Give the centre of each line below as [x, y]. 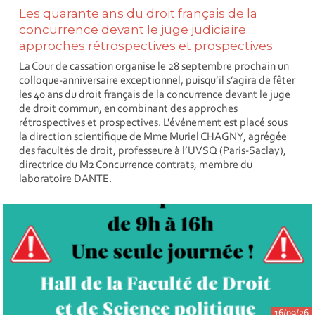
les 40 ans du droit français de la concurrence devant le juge [155, 95]
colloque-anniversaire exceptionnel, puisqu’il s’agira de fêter [157, 81]
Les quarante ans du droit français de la [139, 13]
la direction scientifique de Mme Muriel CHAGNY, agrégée [153, 137]
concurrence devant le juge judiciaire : [135, 29]
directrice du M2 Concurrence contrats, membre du [136, 166]
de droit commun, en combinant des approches [129, 109]
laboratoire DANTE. [66, 180]
